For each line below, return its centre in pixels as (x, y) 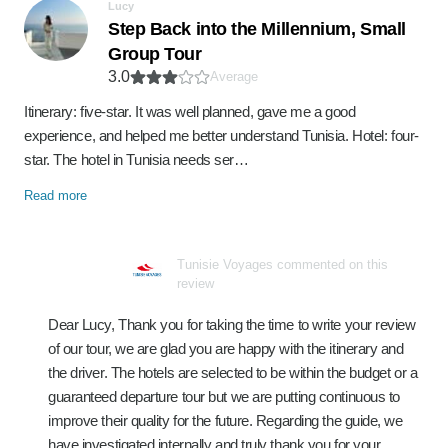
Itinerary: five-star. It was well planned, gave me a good (190, 111)
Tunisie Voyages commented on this (282, 264)
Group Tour (155, 54)
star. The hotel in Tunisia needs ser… (136, 159)
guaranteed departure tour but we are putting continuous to (224, 396)
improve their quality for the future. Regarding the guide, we (225, 420)
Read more (55, 195)
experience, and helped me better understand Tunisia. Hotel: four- (221, 135)
